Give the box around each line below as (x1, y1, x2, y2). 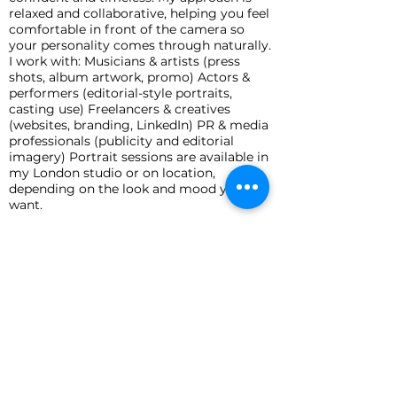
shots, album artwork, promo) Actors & (9, 68, 250, 85)
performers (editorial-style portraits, (9, 84, 232, 101)
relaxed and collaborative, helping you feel (9, 4, 269, 21)
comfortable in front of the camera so (9, 20, 245, 37)
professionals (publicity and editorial (9, 132, 234, 149)
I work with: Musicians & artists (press (9, 52, 240, 69)
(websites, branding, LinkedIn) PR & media (9, 116, 269, 133)
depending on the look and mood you (9, 180, 243, 197)
